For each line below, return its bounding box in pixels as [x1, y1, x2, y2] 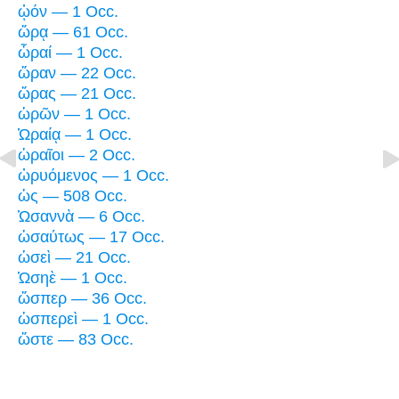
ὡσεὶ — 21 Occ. [18, 248, 131, 266]
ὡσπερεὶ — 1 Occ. [18, 309, 149, 328]
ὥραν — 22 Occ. [18, 63, 136, 82]
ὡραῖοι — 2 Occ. [18, 145, 135, 164]
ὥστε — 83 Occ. [18, 330, 134, 348]
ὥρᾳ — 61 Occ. [18, 22, 128, 41]
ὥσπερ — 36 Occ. [18, 289, 147, 307]
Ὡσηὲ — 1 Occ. [18, 268, 127, 287]
